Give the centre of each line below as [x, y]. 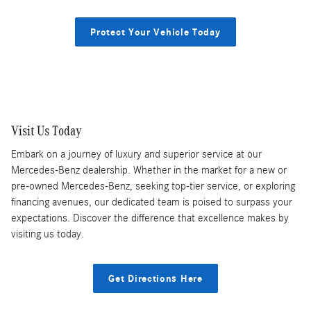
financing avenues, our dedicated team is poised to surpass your [152, 202]
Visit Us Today [47, 130]
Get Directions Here [155, 278]
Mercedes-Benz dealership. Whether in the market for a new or [149, 170]
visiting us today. [48, 234]
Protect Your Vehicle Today [155, 32]
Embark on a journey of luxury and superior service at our [136, 154]
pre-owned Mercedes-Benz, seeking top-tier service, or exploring [153, 186]
